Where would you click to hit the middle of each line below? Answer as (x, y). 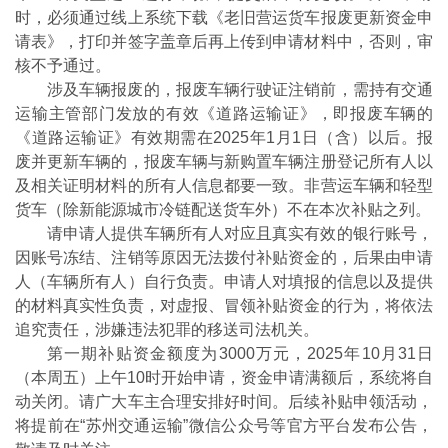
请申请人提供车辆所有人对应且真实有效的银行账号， (240, 233)
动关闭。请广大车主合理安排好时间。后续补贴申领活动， (224, 401)
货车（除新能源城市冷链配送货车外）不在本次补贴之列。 (223, 209)
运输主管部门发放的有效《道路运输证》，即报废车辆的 (224, 113)
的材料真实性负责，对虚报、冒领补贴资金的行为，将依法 (224, 305)
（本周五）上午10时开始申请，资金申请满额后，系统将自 (224, 377)
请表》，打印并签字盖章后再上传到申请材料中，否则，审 (224, 41)
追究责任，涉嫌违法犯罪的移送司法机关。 (167, 329)
